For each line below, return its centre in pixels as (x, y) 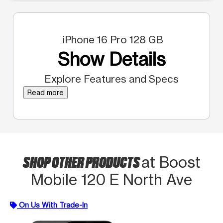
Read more (46, 92)
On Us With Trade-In (53, 205)
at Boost (171, 162)
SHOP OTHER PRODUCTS (82, 161)
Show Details (111, 59)
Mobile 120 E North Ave (111, 179)
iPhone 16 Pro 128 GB (111, 39)
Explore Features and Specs (111, 79)
